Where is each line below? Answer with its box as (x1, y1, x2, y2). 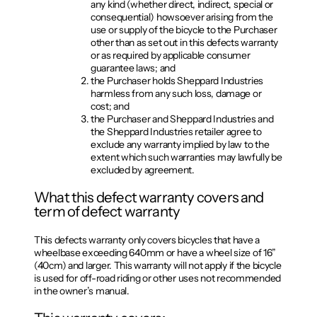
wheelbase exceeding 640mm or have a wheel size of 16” (34, 246, 277, 259)
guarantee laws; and (91, 61, 175, 74)
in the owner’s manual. (34, 284, 129, 297)
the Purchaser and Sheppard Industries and (91, 112, 274, 125)
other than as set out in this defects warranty (91, 35, 279, 49)
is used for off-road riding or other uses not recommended (34, 271, 282, 284)
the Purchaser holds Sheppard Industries (91, 74, 264, 87)
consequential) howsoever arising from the (91, 10, 273, 23)
